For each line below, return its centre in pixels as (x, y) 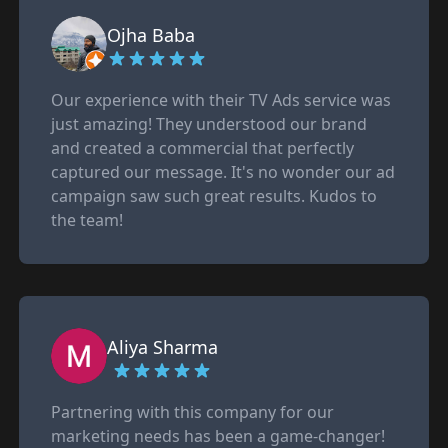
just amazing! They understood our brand (208, 124)
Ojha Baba (150, 35)
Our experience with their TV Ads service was (220, 100)
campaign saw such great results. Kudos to (213, 196)
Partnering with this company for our (192, 412)
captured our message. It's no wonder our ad (222, 172)
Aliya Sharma (162, 347)
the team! (86, 220)
